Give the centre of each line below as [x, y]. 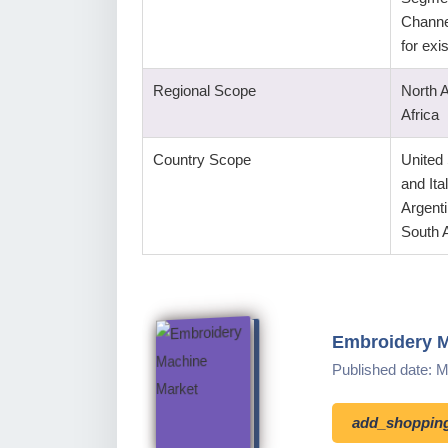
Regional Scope [204, 90]
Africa [420, 114]
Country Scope [202, 159]
